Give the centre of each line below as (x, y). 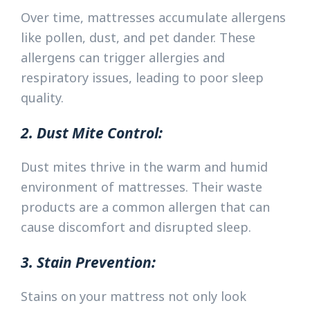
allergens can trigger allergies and (123, 57)
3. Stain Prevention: (88, 262)
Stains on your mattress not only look (134, 296)
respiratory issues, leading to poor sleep (142, 77)
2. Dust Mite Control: (92, 132)
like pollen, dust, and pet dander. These (138, 37)
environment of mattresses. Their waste (142, 186)
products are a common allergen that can (145, 207)
